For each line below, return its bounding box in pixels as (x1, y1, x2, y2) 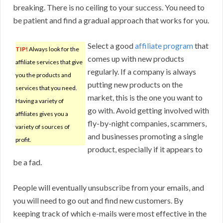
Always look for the (28, 45, 79, 53)
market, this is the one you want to (88, 93, 203, 103)
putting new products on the (88, 80, 183, 90)
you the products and (15, 71, 71, 79)
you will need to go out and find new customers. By (13, 196, 183, 206)
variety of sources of (15, 123, 70, 131)
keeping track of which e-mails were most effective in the (13, 209, 207, 219)
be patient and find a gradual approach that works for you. (13, 15, 209, 25)
